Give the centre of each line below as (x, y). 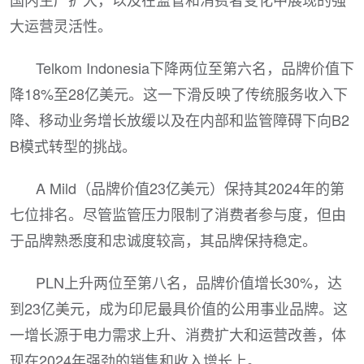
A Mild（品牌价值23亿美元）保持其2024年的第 (190, 188)
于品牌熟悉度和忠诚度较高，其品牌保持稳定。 (163, 240)
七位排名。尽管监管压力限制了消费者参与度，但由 (178, 214)
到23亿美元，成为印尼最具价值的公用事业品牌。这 (179, 308)
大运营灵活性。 (61, 25)
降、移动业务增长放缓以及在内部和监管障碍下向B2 (180, 119)
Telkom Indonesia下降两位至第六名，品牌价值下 (195, 67)
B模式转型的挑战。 (73, 145)
